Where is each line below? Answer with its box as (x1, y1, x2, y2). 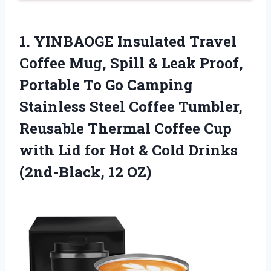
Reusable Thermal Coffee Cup (19, 118, 232, 138)
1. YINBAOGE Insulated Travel (19, 31, 237, 51)
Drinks (188, 140, 238, 160)
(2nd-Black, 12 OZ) (19, 162, 151, 181)
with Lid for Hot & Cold (19, 140, 188, 160)
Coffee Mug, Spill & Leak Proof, (19, 53, 243, 73)
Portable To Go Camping (19, 74, 193, 94)
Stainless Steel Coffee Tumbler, (19, 96, 243, 116)
